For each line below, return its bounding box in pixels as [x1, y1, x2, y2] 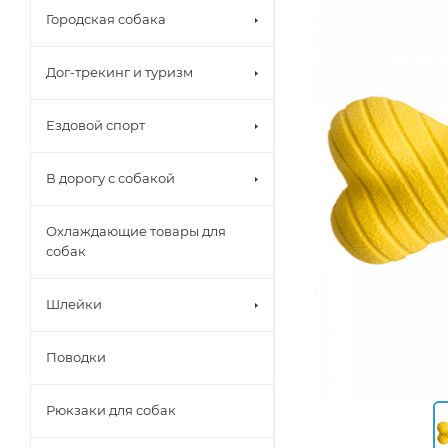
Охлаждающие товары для [46, 222, 226, 239]
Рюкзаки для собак [46, 401, 176, 418]
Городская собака [46, 10, 166, 27]
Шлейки [46, 295, 102, 312]
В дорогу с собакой [46, 169, 175, 186]
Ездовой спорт [46, 116, 145, 133]
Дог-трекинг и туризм [46, 63, 193, 80]
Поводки [46, 348, 106, 365]
